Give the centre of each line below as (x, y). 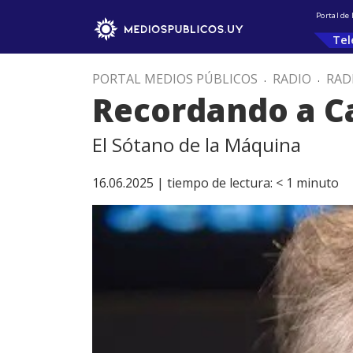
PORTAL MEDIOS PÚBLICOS (175, 79)
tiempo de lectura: (220, 183)
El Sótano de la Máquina (197, 145)
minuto (318, 183)
